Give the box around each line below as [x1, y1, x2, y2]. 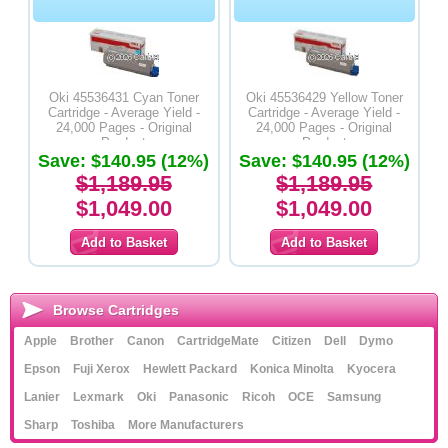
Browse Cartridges [53, 302, 179, 319]
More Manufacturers [128, 418, 244, 433]
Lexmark [73, 390, 124, 405]
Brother [70, 334, 114, 349]
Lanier [24, 390, 60, 405]
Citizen [272, 334, 311, 349]
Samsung [327, 390, 381, 405]
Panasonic [169, 390, 229, 405]
